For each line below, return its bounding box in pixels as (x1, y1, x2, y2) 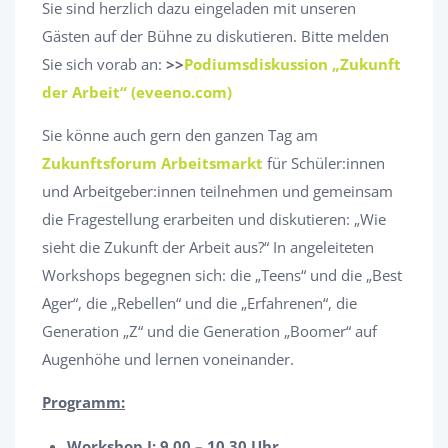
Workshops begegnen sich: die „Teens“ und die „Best (42, 265, 402, 286)
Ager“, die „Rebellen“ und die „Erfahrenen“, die (42, 293, 357, 314)
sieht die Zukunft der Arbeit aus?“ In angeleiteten (42, 237, 374, 258)
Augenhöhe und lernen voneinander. (42, 349, 294, 370)
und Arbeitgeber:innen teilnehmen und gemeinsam (42, 181, 393, 202)
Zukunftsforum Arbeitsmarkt (42, 153, 263, 174)
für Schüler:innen (263, 153, 385, 174)
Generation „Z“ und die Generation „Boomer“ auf (42, 321, 377, 342)
